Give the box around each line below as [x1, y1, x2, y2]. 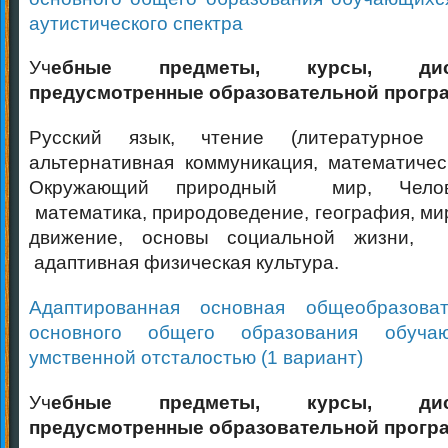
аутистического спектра [29, 11, 243, 34]
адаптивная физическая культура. [29, 251, 339, 274]
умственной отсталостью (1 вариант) [29, 346, 363, 369]
